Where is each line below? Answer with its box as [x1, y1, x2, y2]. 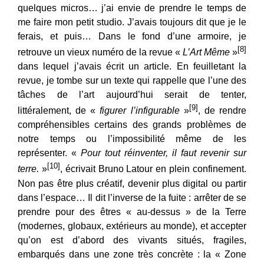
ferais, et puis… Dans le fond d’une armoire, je [18, 31, 246, 41]
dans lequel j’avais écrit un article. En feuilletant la [18, 61, 246, 72]
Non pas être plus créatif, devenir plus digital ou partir [18, 178, 246, 189]
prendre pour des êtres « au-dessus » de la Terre [18, 206, 246, 217]
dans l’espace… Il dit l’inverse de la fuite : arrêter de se [18, 192, 246, 203]
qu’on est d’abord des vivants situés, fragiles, [18, 235, 246, 245]
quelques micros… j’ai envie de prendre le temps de [18, 2, 246, 13]
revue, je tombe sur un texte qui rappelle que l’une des [18, 75, 246, 86]
